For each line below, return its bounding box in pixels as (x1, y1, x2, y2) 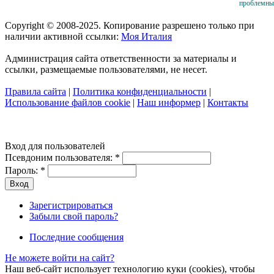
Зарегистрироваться (29, 199, 113, 210)
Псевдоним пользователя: (5, 152, 115, 163)
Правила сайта (5, 86, 66, 97)
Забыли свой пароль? (29, 210, 118, 221)
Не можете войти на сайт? (5, 252, 114, 263)
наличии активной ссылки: (5, 31, 121, 42)
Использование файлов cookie (5, 97, 130, 108)
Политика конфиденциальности (73, 86, 207, 97)
